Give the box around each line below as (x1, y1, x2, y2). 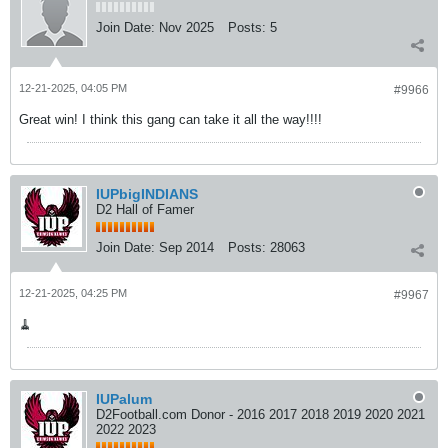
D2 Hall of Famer (96, 202, 194, 217)
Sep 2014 (159, 240, 214, 255)
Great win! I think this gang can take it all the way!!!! (19, 112, 322, 127)
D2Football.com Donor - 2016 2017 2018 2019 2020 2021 (96, 407, 425, 422)
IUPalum (96, 391, 152, 407)
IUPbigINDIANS (96, 186, 198, 202)
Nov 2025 (159, 20, 214, 35)
